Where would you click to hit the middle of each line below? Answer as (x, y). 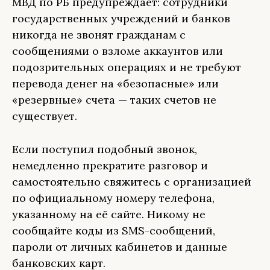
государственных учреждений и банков (121, 18)
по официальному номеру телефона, (113, 198)
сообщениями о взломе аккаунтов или (118, 51)
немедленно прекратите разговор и (110, 165)
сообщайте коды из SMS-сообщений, (114, 231)
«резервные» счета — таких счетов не (114, 100)
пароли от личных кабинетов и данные (120, 247)
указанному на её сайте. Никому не (109, 214)
